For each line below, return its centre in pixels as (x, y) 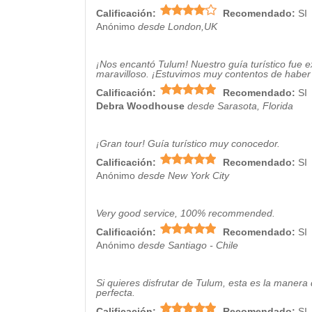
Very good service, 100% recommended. (186, 213)
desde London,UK (178, 26)
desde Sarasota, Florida (240, 106)
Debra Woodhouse (140, 106)
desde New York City (184, 175)
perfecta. (116, 292)
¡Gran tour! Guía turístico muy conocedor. (188, 143)
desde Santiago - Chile (188, 245)
